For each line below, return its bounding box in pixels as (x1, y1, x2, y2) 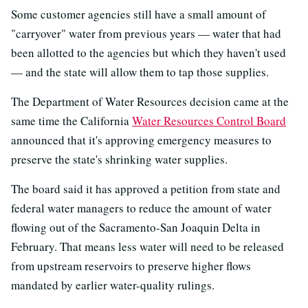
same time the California (11, 112, 132, 129)
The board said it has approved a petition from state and (11, 180, 280, 197)
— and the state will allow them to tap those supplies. (11, 63, 269, 80)
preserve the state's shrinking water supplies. (11, 151, 228, 167)
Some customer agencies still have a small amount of (11, 5, 266, 22)
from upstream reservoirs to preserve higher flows (11, 257, 251, 274)
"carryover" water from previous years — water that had (11, 25, 281, 41)
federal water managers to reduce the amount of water (11, 199, 272, 216)
